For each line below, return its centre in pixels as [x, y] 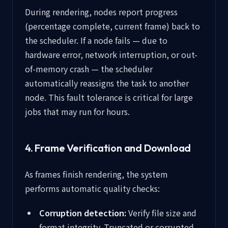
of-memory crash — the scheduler [89, 69]
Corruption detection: [83, 213]
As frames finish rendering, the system [96, 174]
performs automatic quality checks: [92, 188]
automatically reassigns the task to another [107, 83]
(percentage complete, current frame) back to [112, 26]
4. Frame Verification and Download [108, 148]
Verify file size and [161, 213]
